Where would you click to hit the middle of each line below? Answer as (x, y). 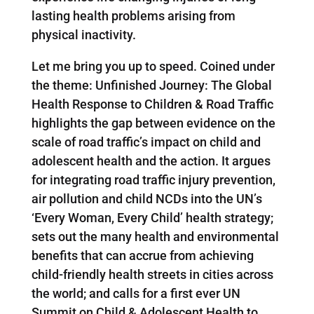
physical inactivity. (83, 34)
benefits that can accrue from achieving (142, 255)
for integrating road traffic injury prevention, (153, 179)
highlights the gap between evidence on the (153, 123)
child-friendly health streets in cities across (152, 274)
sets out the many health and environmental (155, 236)
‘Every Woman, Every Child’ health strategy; (152, 217)
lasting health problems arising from (133, 15)
